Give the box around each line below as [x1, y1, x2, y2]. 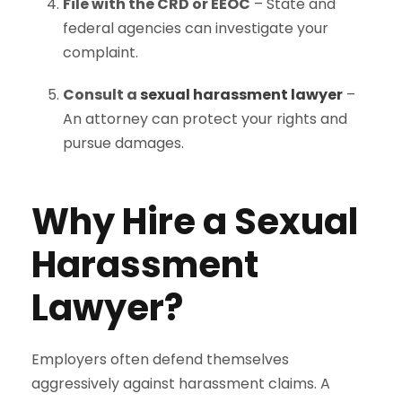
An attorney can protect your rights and [63, 109, 347, 129]
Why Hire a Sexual [31, 197, 358, 247]
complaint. [63, 42, 138, 63]
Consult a [63, 84, 140, 105]
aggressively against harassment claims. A [31, 373, 330, 394]
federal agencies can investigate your [63, 18, 328, 39]
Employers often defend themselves [31, 349, 289, 370]
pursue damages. [63, 133, 184, 153]
